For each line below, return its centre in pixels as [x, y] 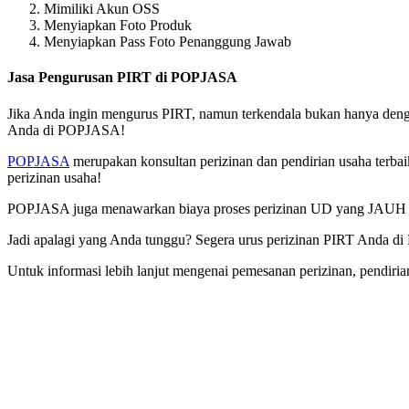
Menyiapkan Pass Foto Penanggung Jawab [168, 42]
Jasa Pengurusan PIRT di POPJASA [122, 78]
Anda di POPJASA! [66, 130]
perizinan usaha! [54, 177]
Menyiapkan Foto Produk [118, 26]
